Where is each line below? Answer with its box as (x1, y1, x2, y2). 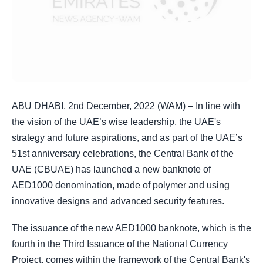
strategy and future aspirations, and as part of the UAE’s (12, 133, 242, 143)
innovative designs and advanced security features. (12, 196, 224, 206)
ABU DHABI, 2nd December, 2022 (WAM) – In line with (12, 101, 240, 111)
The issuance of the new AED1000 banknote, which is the (12, 223, 251, 234)
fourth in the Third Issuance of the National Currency (12, 239, 228, 249)
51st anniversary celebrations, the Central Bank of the (12, 149, 234, 159)
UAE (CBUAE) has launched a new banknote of (12, 164, 211, 174)
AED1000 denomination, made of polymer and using (12, 180, 230, 190)
